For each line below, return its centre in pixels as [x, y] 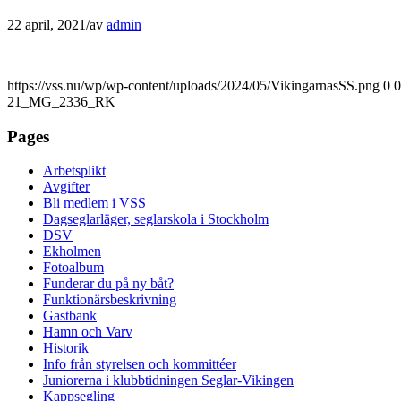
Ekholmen [72, 252]
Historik [66, 348]
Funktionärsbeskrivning [110, 300]
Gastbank [70, 316]
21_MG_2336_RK [61, 101]
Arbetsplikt [74, 171]
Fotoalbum [73, 268]
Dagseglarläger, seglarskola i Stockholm [156, 219]
